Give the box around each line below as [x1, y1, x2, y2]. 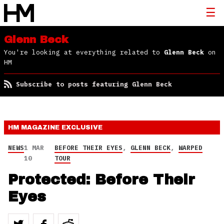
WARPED [178, 143, 203, 152]
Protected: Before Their [8, 172, 195, 187]
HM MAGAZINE [8, 124, 61, 131]
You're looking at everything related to [4, 48, 164, 56]
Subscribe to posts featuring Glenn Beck [16, 80, 172, 88]
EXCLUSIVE [61, 124, 102, 131]
